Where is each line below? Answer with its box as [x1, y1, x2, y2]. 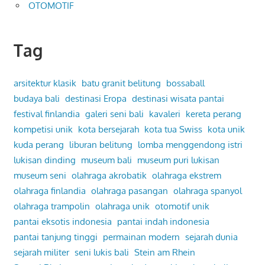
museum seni [13, 169, 66, 181]
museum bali [80, 154, 132, 166]
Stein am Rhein [134, 246, 195, 258]
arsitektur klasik [13, 77, 76, 89]
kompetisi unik [13, 123, 73, 135]
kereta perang [185, 108, 241, 119]
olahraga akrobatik [71, 169, 147, 181]
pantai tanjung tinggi [13, 231, 98, 243]
